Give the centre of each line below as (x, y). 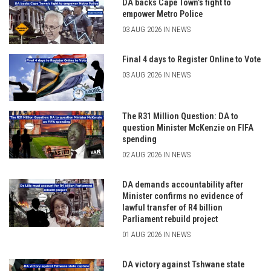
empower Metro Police (162, 14)
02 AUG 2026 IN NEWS (156, 155)
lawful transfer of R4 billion (172, 208)
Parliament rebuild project (170, 220)
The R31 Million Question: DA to (180, 117)
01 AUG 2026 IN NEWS (156, 235)
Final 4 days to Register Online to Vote (191, 59)
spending (139, 140)
